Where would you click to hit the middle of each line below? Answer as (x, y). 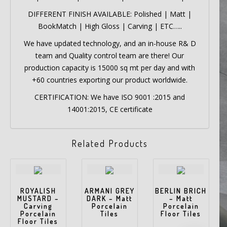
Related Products (110, 144)
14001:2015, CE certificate (110, 109)
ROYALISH (38, 191)
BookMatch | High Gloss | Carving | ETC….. (110, 26)
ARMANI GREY (109, 191)
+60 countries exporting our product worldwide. (110, 80)
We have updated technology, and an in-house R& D (110, 44)
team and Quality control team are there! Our (110, 56)
